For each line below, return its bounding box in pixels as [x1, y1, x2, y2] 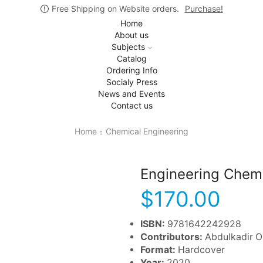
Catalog [116, 53, 147, 63]
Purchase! [184, 4, 223, 14]
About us [114, 30, 149, 40]
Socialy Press [106, 77, 157, 87]
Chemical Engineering [106, 126, 188, 136]
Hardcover [178, 244, 225, 255]
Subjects [111, 42, 145, 52]
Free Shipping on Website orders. [51, 4, 179, 14]
